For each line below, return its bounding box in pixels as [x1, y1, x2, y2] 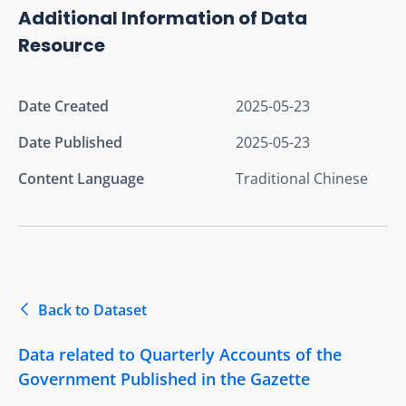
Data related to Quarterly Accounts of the [18, 343, 342, 365]
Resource [18, 32, 105, 58]
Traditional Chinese [236, 168, 368, 188]
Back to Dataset [38, 299, 147, 320]
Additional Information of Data [18, 5, 307, 31]
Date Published [18, 131, 122, 152]
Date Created [18, 95, 109, 116]
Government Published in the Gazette [18, 367, 310, 390]
